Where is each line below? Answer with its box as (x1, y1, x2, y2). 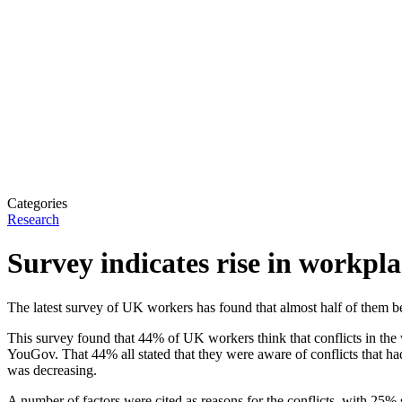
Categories (7, 195, 67, 211)
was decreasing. (7, 362, 97, 378)
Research (7, 211, 59, 227)
